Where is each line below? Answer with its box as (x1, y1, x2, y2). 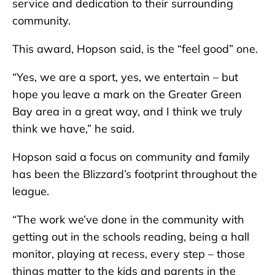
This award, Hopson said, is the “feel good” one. (12, 41, 258, 56)
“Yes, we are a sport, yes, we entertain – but (12, 69, 238, 84)
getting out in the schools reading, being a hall (12, 229, 249, 244)
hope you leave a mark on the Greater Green (12, 87, 242, 101)
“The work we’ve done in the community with (12, 212, 244, 227)
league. (12, 184, 52, 198)
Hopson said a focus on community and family (12, 149, 250, 164)
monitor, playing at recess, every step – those (12, 246, 245, 261)
